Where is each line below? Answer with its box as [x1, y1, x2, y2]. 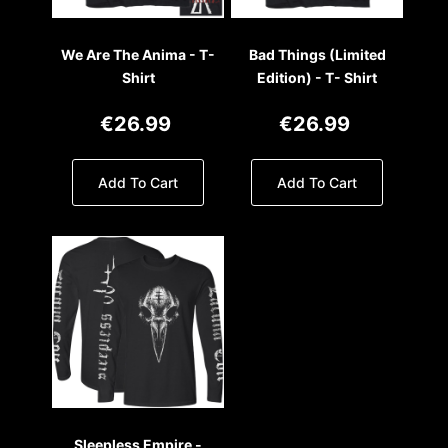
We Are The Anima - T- [61, 46, 216, 64]
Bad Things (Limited [248, 46, 386, 64]
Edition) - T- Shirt [257, 69, 378, 87]
